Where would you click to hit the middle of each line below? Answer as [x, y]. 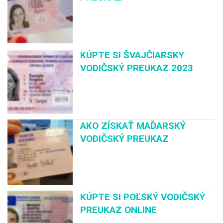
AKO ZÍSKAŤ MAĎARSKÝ [133, 126]
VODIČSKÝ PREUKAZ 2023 [137, 68]
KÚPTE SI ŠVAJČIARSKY [132, 55]
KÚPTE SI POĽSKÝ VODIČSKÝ [143, 197]
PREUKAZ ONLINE [119, 210]
